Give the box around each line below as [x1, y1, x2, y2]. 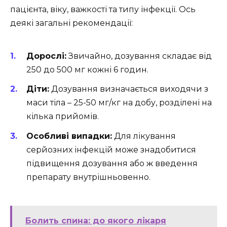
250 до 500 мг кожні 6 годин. [26, 65, 148, 75]
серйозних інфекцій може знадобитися [26, 144, 196, 155]
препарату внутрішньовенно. [26, 172, 150, 182]
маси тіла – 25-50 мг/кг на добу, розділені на [26, 98, 212, 108]
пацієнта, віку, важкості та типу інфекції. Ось [10, 4, 196, 14]
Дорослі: [26, 51, 66, 61]
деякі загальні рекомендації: [10, 18, 133, 28]
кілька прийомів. [26, 111, 99, 122]
